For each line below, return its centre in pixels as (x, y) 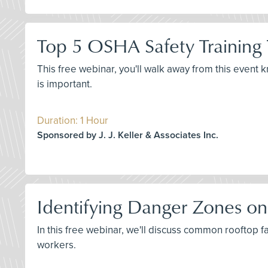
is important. (65, 84)
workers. (57, 245)
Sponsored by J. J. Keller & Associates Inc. (128, 135)
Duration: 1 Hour (73, 120)
